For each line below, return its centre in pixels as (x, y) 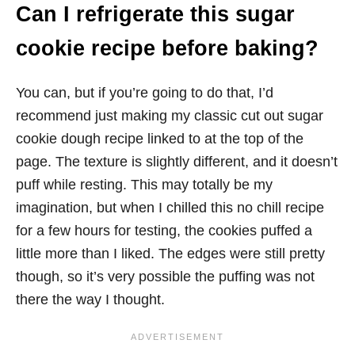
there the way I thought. (90, 300)
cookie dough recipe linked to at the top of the (160, 139)
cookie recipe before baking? (167, 49)
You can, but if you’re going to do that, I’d (145, 93)
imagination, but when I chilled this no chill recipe (170, 208)
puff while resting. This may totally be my (144, 185)
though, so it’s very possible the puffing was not (165, 277)
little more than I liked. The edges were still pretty (170, 254)
